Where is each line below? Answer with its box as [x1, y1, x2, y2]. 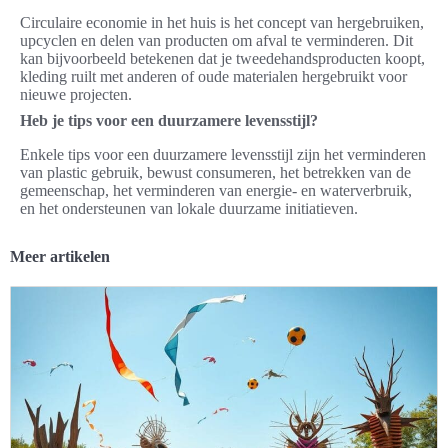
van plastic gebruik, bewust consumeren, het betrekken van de [20, 163, 411, 181]
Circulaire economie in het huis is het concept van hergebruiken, [20, 13, 424, 31]
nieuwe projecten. [20, 85, 132, 103]
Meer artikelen [10, 247, 110, 265]
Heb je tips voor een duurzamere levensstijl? [20, 111, 318, 129]
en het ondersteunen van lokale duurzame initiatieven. [20, 199, 358, 217]
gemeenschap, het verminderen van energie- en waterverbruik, [20, 181, 412, 199]
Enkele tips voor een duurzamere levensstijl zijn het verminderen [20, 145, 426, 163]
